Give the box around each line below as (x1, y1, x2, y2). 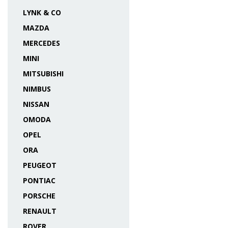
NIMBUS (23, 84, 51, 94)
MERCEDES (23, 38, 60, 48)
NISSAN (23, 99, 49, 109)
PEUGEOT (23, 160, 56, 170)
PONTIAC (23, 176, 55, 185)
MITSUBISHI (23, 69, 64, 78)
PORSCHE (23, 191, 55, 201)
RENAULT (23, 206, 56, 216)
